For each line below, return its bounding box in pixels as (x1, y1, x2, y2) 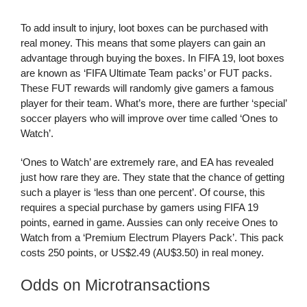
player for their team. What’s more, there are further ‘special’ (21, 97, 286, 109)
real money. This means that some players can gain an (21, 36, 265, 49)
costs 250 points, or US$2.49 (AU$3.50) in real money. (21, 246, 264, 258)
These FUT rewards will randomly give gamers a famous (21, 82, 274, 94)
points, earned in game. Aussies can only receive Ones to (21, 216, 278, 228)
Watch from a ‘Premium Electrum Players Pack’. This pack (21, 231, 284, 243)
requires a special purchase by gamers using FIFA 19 (21, 201, 258, 213)
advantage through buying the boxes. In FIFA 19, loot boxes (21, 51, 284, 64)
